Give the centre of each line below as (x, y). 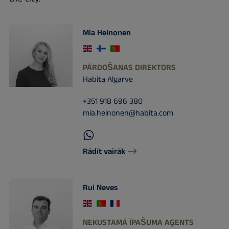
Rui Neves (100, 188)
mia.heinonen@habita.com (128, 113)
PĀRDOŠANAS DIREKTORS (129, 68)
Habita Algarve (108, 79)
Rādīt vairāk (104, 152)
